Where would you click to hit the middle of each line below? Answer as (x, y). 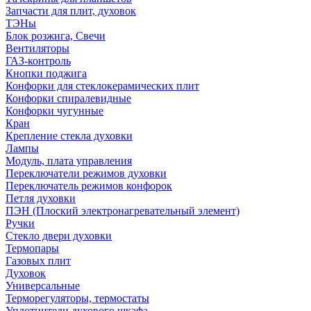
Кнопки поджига (46, 73)
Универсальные (43, 286)
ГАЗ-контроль (38, 61)
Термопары (32, 248)
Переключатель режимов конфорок (89, 186)
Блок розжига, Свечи (56, 36)
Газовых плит (38, 261)
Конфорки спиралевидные (68, 98)
